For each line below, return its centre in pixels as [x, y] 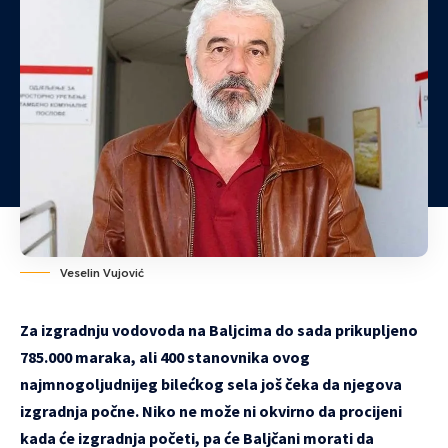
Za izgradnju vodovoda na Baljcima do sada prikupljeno [219, 329]
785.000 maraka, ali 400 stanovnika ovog [165, 356]
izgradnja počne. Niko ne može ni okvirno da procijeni [211, 410]
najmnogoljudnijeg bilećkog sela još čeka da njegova [211, 383]
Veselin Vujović [102, 272]
